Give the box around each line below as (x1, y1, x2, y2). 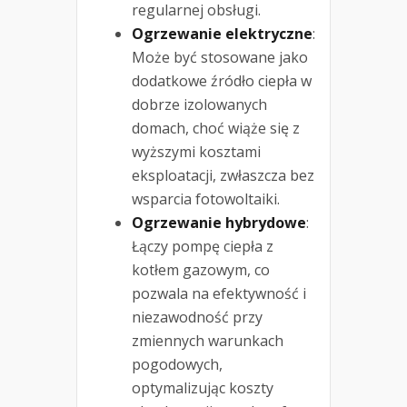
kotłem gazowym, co (132, 259, 270, 280)
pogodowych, (132, 353, 223, 374)
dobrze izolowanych (132, 94, 267, 114)
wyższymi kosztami (132, 141, 261, 162)
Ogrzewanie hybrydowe (132, 212, 306, 233)
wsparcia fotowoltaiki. (132, 188, 280, 209)
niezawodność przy (132, 306, 263, 327)
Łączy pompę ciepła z (132, 235, 273, 256)
